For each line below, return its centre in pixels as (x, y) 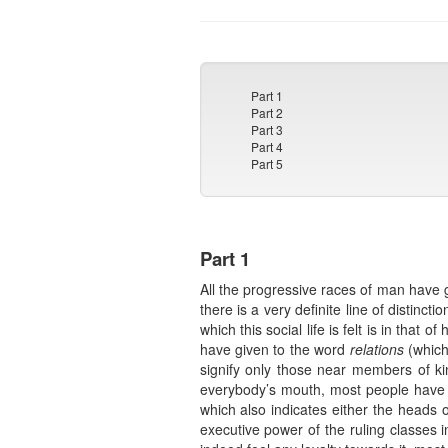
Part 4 (267, 147)
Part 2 (267, 113)
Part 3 (267, 130)
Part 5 (267, 164)
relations (376, 349)
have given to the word (274, 349)
